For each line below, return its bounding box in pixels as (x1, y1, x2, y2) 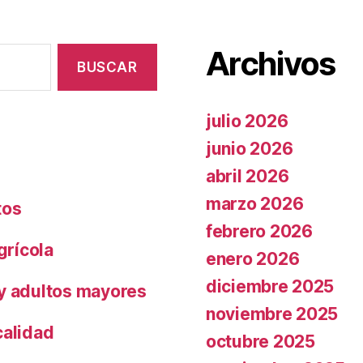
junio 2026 (206, 139, 293, 159)
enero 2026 (206, 249, 300, 269)
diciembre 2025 (206, 276, 335, 297)
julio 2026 (206, 111, 288, 131)
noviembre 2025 (206, 304, 339, 324)
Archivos (206, 44, 335, 83)
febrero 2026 (206, 221, 313, 241)
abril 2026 (206, 166, 289, 186)
